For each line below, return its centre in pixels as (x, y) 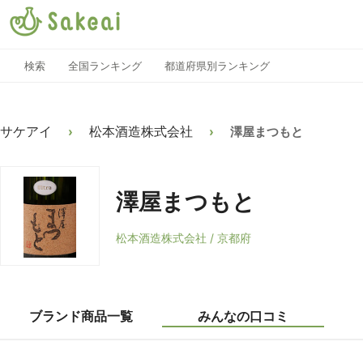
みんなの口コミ (243, 316)
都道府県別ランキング (217, 66)
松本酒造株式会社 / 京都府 (184, 238)
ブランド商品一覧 (81, 316)
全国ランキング (105, 66)
